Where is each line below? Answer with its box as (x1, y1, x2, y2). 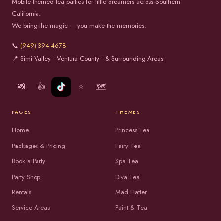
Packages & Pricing (12, 141, 65, 150)
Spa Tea (115, 156, 138, 166)
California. (12, 8, 41, 18)
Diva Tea (115, 172, 140, 182)
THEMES (115, 108, 140, 116)
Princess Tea (115, 125, 149, 135)
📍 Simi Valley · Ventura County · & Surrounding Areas (12, 53, 163, 63)
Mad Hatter (115, 187, 147, 197)
